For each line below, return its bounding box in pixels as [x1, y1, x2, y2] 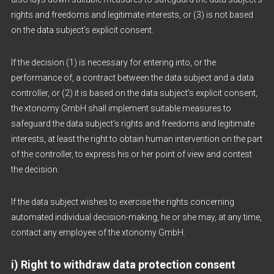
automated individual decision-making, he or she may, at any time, [10, 212, 262, 222]
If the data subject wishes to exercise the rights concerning [10, 197, 234, 207]
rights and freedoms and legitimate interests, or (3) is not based [10, 10, 253, 20]
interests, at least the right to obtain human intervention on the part [10, 134, 262, 144]
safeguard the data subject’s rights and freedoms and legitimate [10, 119, 254, 128]
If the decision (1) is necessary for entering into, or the [10, 57, 216, 67]
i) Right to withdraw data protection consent [10, 258, 235, 271]
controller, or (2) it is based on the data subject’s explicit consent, [10, 88, 257, 98]
